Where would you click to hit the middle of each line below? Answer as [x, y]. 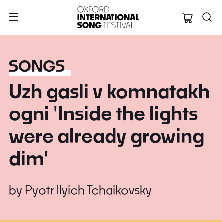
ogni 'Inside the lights [103, 113]
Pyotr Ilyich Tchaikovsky [88, 190]
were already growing [107, 135]
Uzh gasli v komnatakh [109, 91]
